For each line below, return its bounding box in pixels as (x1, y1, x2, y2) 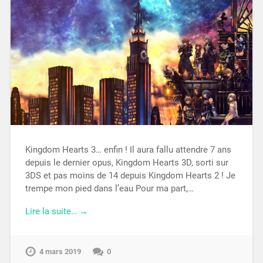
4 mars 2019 (39, 247, 81, 257)
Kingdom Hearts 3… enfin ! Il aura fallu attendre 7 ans (25, 144, 231, 155)
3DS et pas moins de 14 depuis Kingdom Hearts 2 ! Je (25, 170, 235, 181)
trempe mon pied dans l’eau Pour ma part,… (25, 183, 194, 194)
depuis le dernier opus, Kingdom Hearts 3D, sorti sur (25, 157, 228, 168)
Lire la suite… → (25, 205, 88, 217)
